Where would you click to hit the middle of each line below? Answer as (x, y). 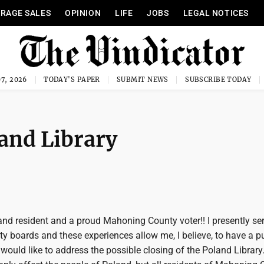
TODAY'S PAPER (72, 80)
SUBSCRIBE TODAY (218, 80)
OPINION (83, 13)
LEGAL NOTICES (216, 13)
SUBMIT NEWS (143, 80)
